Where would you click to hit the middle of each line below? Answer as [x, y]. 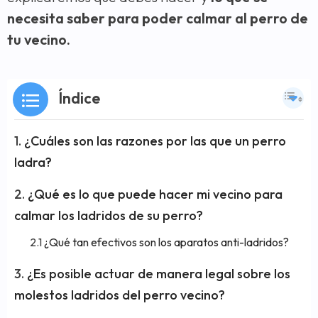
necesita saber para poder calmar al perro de [158, 18]
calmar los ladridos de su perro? [109, 215]
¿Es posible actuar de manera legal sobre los [159, 274]
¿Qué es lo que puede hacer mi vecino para [155, 194]
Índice [79, 98]
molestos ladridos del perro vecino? [120, 295]
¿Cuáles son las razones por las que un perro [155, 141]
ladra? [33, 162]
